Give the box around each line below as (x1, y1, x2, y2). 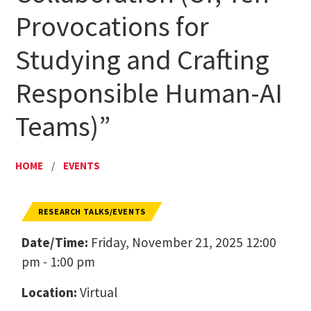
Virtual (77, 283, 118, 301)
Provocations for (15, 8, 209, 44)
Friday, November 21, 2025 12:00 (88, 233, 277, 251)
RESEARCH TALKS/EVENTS (38, 205, 146, 217)
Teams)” (15, 108, 110, 144)
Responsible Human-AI (15, 75, 283, 111)
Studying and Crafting (15, 42, 269, 78)
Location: (22, 283, 78, 301)
